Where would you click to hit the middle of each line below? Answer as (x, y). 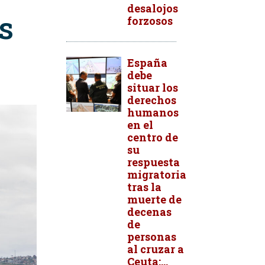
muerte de (154, 199)
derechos (152, 100)
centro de (153, 137)
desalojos (153, 8)
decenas (149, 212)
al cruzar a (156, 249)
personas (152, 237)
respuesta (153, 162)
